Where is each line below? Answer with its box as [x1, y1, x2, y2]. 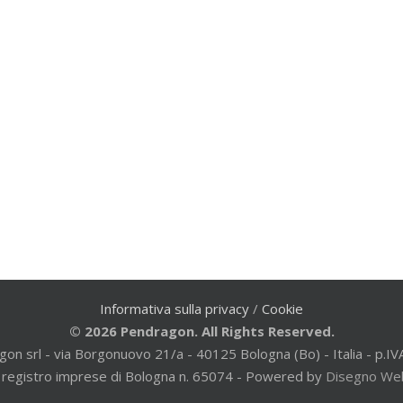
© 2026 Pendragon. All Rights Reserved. [68, 321, 335, 340]
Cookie [262, 299, 303, 318]
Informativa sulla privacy [100, 299, 249, 318]
